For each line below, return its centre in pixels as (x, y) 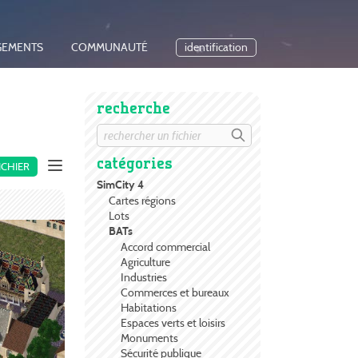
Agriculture (145, 263)
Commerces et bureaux (175, 293)
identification (216, 48)
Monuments (149, 338)
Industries (144, 278)
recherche (133, 108)
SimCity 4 (120, 185)
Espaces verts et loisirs (173, 323)
